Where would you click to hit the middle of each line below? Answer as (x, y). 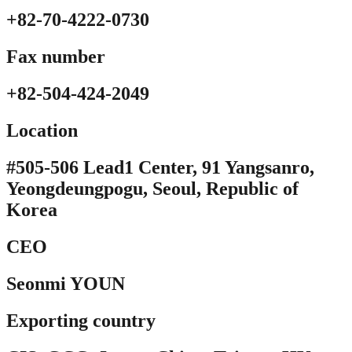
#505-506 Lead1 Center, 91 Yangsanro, (160, 167)
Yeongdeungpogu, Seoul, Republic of (152, 188)
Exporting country (81, 320)
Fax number (56, 57)
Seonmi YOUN (66, 283)
